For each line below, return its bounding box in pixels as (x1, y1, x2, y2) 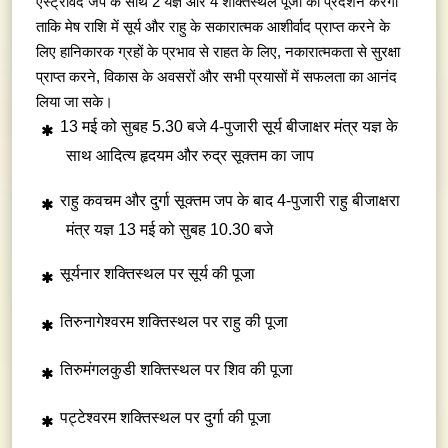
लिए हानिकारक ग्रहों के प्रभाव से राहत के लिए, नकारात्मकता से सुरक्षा (36, 43, 400, 61)
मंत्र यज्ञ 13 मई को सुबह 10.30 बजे (66, 220, 273, 238)
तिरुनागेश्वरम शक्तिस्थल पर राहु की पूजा (60, 312, 288, 330)
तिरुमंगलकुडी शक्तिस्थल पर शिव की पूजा (60, 361, 293, 379)
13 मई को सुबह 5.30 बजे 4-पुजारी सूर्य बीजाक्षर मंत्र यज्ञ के (60, 118, 398, 136)
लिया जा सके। (36, 93, 113, 111)
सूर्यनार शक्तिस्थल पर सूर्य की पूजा (60, 264, 255, 282)
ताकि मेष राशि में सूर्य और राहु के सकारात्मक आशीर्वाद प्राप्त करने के (36, 18, 390, 36)
